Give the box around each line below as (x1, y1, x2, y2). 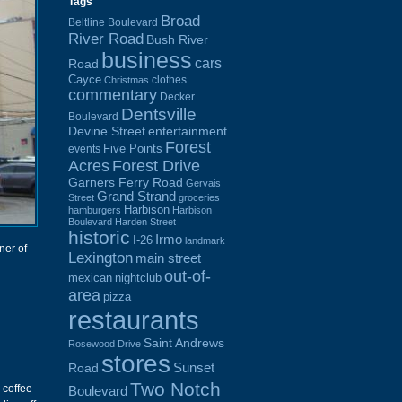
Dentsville (121, 104, 197, 124)
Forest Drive (112, 156, 200, 175)
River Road (68, 30, 144, 48)
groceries (179, 191, 220, 203)
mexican (68, 271, 112, 284)
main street (135, 250, 201, 266)
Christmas (104, 74, 149, 85)
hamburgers (68, 204, 121, 215)
